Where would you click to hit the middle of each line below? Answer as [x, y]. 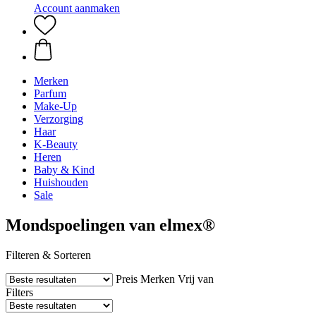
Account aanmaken [77, 8]
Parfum [50, 93]
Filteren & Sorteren [48, 255]
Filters [19, 292]
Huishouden [61, 182]
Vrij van [196, 279]
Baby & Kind [64, 170]
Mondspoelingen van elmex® [110, 225]
